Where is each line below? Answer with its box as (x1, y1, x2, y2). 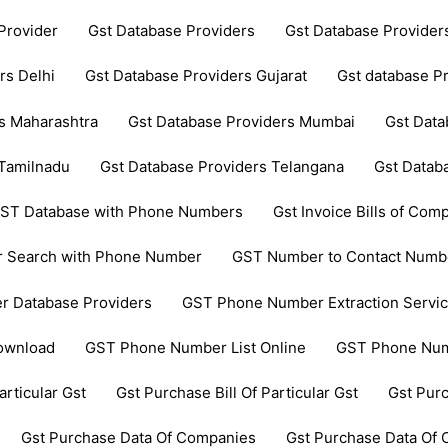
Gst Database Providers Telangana (100, 156, 345, 176)
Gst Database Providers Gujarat (85, 66, 308, 86)
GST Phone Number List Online (85, 337, 307, 357)
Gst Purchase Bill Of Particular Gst (116, 383, 359, 403)
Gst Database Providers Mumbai (128, 111, 356, 131)
